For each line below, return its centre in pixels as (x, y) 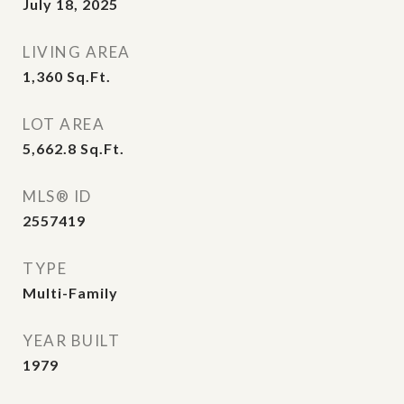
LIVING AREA (77, 52)
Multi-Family (70, 293)
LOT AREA (64, 124)
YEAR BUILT (71, 340)
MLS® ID (57, 196)
